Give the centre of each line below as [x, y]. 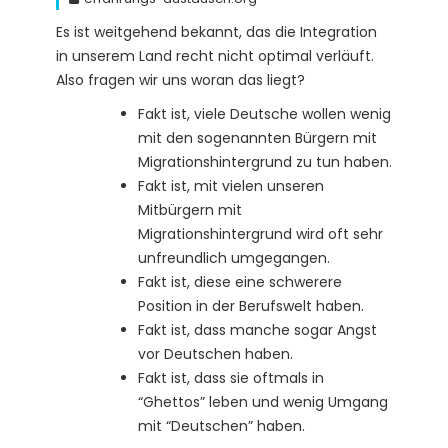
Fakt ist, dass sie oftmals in [231, 377]
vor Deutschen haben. [215, 353]
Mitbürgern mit [190, 209]
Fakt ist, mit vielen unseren [231, 185]
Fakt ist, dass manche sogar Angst [257, 329]
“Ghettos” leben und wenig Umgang [263, 401]
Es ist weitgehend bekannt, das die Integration [216, 31]
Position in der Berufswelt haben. [251, 305]
